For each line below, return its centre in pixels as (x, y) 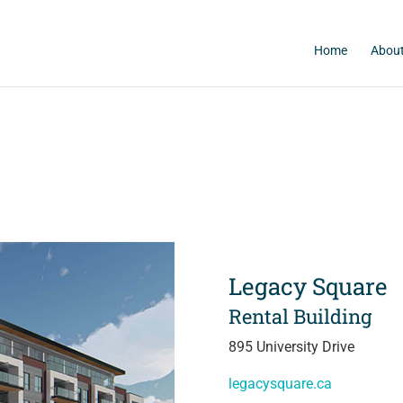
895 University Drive (291, 347)
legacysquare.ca (280, 384)
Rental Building (300, 317)
